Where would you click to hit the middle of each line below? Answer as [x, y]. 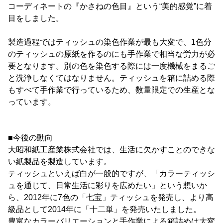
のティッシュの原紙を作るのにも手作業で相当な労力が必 [111, 54]
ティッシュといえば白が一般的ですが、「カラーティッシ [111, 173]
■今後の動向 [30, 138]
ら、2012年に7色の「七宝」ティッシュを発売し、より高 [111, 197]
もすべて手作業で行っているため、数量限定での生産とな [111, 90]
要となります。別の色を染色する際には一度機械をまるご [111, 66]
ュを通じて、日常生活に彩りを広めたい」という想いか [108, 185]
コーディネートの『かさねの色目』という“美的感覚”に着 [110, 6]
